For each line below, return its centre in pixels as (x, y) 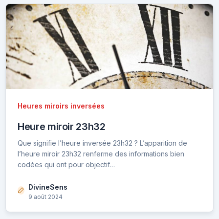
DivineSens (48, 187)
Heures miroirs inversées (61, 106)
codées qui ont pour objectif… (66, 164)
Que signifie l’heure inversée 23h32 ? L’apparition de (102, 143)
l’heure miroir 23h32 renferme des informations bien (101, 153)
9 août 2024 (45, 197)
